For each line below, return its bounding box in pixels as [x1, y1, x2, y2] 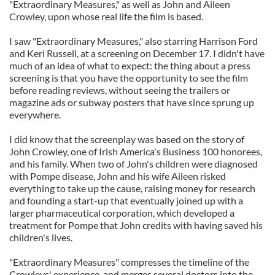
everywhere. [9, 109, 61, 120]
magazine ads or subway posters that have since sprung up [9, 96, 254, 108]
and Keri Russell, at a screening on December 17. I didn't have [9, 47, 265, 59]
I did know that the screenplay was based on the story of [9, 133, 244, 145]
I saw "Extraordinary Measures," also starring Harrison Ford [9, 35, 258, 47]
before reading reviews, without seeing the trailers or [9, 84, 230, 96]
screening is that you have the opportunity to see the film [9, 72, 248, 83]
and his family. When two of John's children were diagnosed [9, 158, 258, 169]
